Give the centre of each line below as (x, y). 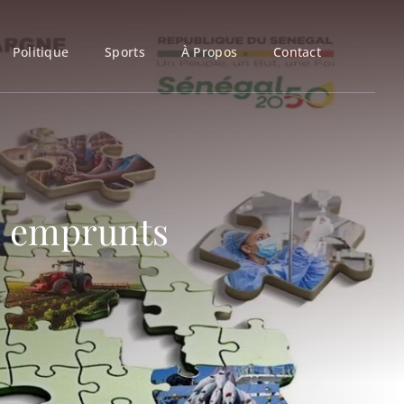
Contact (297, 51)
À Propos (209, 51)
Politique (41, 51)
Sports (125, 51)
